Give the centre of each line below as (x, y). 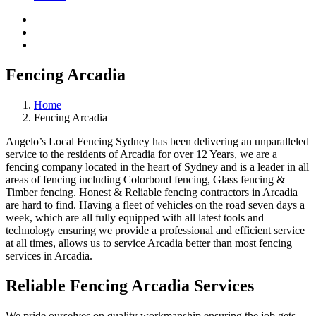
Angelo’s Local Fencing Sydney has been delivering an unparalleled (157, 141)
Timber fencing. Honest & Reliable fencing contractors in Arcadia (152, 192)
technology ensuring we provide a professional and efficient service (155, 230)
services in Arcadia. (49, 255)
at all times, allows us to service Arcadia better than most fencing (149, 243)
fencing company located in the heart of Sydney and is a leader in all (157, 166)
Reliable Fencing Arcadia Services (130, 285)
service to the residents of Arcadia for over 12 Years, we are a (141, 154)
